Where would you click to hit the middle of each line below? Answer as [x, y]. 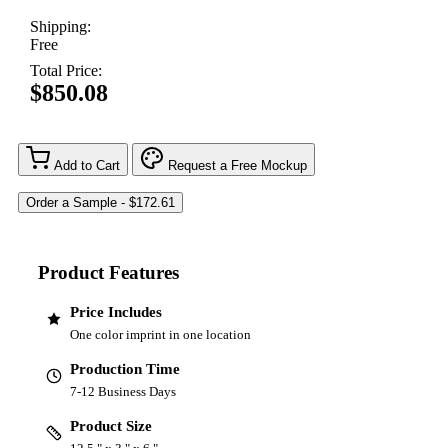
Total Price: [66, 71]
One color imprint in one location [160, 334]
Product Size [111, 425]
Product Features [108, 273]
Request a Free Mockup [237, 166]
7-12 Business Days [123, 391]
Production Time [125, 368]
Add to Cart [87, 166]
